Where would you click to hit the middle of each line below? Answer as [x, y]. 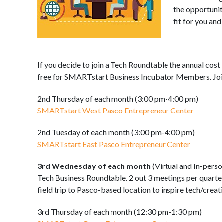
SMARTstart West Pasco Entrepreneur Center [115, 110]
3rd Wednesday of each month [94, 166]
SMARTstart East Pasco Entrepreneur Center [114, 144]
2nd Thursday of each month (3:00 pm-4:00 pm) [118, 98]
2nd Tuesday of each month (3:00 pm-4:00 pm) [116, 132]
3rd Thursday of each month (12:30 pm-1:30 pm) [119, 211]
